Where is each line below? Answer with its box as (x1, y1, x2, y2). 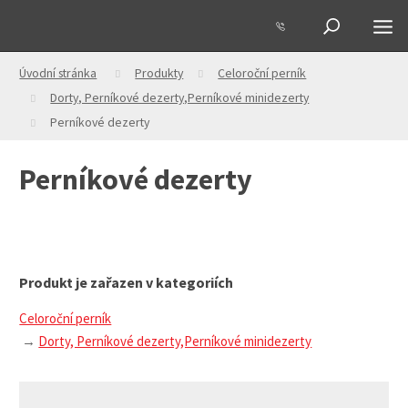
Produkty (135, 64, 184, 81)
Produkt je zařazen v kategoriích (19, 273, 234, 292)
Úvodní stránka (19, 64, 97, 81)
